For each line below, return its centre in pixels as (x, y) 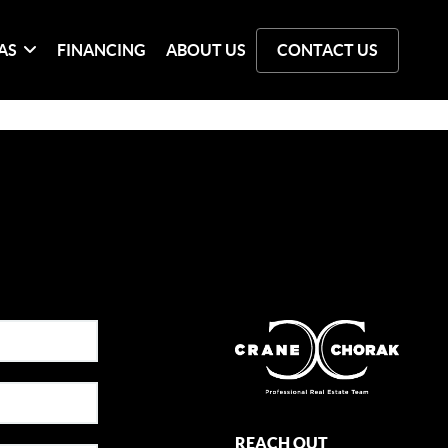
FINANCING (102, 49)
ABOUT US (206, 49)
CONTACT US (328, 49)
